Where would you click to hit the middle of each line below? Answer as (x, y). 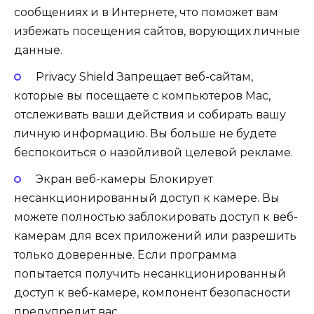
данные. (38, 50)
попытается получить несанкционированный (150, 274)
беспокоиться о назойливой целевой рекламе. (153, 153)
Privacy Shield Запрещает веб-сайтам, (144, 77)
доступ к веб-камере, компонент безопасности (152, 293)
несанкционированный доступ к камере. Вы (147, 198)
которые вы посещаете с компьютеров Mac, (142, 96)
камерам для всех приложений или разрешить (155, 236)
